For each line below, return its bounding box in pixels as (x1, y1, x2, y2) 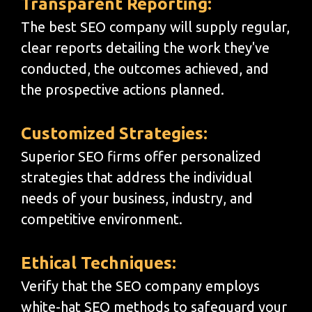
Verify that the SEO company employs (21, 277, 260, 294)
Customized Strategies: (21, 123, 208, 143)
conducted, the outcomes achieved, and (21, 60, 269, 77)
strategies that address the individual (21, 169, 252, 185)
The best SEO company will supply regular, (21, 18, 290, 35)
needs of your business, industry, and (21, 189, 253, 206)
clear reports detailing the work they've (21, 39, 270, 56)
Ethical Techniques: (21, 253, 176, 272)
